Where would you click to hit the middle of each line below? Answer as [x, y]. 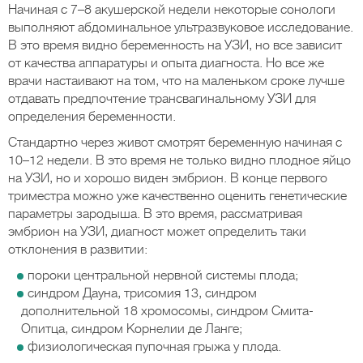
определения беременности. [92, 117]
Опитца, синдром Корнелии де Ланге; [132, 329]
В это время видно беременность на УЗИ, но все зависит [175, 45]
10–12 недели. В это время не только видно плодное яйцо [179, 160]
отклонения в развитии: [78, 250]
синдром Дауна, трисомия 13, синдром [142, 293]
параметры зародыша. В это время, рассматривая [155, 214]
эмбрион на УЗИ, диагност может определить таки [157, 232]
